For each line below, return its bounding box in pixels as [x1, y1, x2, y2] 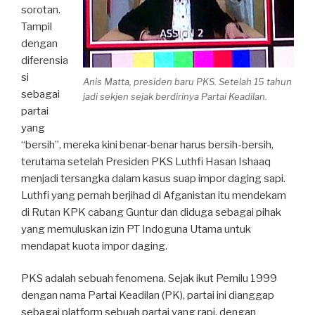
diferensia [21, 53, 68, 67]
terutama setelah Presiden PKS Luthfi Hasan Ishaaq [21, 155, 271, 168]
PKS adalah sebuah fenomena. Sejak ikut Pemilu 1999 [21, 272, 277, 285]
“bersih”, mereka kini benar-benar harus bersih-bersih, [21, 138, 274, 151]
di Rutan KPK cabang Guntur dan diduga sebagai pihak [21, 205, 281, 219]
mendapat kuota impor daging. [21, 239, 167, 252]
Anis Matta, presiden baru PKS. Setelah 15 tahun [83, 76, 292, 88]
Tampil [21, 20, 52, 33]
